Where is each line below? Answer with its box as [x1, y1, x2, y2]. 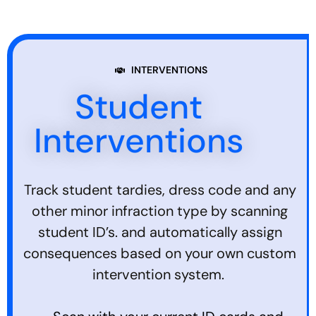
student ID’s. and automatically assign [37, 223, 282, 242]
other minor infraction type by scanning [32, 202, 288, 221]
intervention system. [92, 265, 228, 284]
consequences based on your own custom [23, 244, 296, 263]
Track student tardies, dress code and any [23, 181, 296, 200]
